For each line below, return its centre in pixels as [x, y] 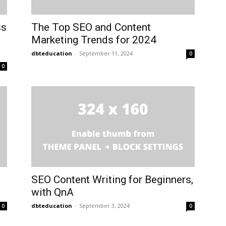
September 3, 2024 [104, 206]
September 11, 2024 [106, 53]
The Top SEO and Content [91, 27]
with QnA [52, 192]
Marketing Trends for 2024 [94, 40]
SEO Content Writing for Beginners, [112, 180]
